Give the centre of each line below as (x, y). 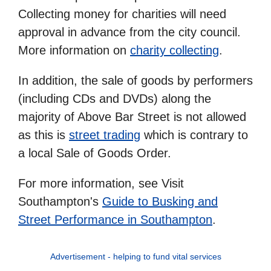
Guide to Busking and (160, 201)
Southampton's (60, 201)
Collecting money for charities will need (122, 14)
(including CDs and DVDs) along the (115, 98)
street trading (105, 135)
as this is (44, 135)
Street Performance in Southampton (115, 219)
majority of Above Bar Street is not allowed (132, 116)
